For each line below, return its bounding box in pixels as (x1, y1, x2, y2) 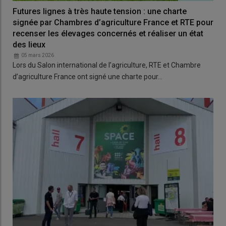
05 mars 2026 (21, 52, 54, 59)
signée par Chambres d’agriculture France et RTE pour (13, 18, 213, 28)
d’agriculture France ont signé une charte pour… (13, 73, 162, 81)
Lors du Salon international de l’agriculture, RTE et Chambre (13, 61, 201, 70)
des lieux (13, 40, 45, 50)
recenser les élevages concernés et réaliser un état (13, 29, 203, 39)
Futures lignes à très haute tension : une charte (13, 7, 187, 17)
